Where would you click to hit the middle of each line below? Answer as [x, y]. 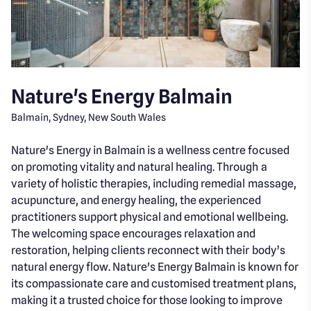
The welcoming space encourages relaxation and [134, 233]
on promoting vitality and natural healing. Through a [139, 167]
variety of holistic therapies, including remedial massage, [154, 183]
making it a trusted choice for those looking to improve [147, 300]
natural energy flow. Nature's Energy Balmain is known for [155, 267]
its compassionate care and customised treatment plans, [154, 283]
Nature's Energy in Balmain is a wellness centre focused [150, 150]
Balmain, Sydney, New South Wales [89, 117]
